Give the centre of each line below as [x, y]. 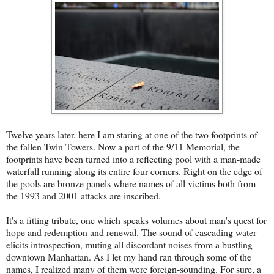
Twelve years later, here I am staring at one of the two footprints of [132, 135]
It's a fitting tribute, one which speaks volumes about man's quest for [136, 220]
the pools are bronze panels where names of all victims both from [131, 183]
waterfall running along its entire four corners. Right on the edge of [134, 171]
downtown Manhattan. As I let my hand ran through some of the [129, 257]
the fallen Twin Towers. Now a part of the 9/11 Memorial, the [123, 147]
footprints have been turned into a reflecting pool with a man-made [133, 159]
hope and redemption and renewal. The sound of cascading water [131, 232]
